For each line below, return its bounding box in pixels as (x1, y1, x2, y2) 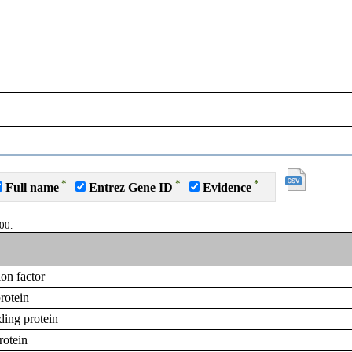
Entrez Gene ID (88, 181, 173, 195)
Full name (5, 181, 59, 195)
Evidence (202, 181, 251, 195)
